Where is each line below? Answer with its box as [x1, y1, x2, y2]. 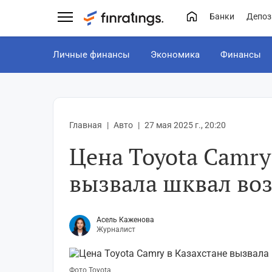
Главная [69, 120, 102, 130]
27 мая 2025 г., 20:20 [144, 120, 226, 130]
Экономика [151, 49, 200, 60]
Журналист [97, 225, 135, 234]
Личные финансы [53, 49, 130, 60]
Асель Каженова [97, 216, 154, 225]
